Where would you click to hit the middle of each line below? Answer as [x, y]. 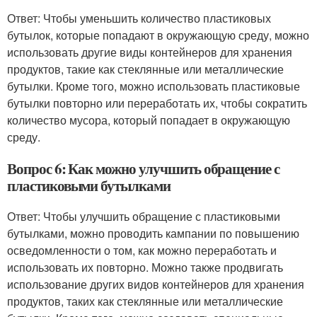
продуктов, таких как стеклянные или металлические [145, 301]
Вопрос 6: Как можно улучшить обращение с [143, 168]
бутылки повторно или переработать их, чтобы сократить [157, 103]
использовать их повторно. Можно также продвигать [145, 267]
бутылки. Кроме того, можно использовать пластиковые [154, 86]
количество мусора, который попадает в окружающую [149, 120]
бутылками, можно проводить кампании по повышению [153, 233]
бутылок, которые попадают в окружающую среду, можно [158, 35]
